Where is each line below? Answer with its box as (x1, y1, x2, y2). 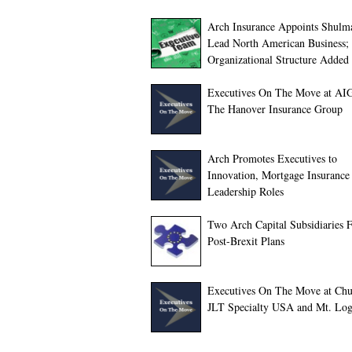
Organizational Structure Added (207, 52, 349, 67)
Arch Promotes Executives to (207, 151, 337, 166)
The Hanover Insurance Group (207, 101, 343, 116)
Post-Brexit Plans (207, 233, 284, 248)
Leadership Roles (207, 184, 284, 199)
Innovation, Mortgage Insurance (207, 167, 350, 182)
